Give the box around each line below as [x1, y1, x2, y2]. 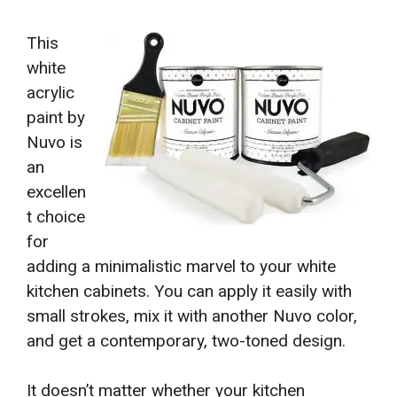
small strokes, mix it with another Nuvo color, [27, 305, 357, 326]
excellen [27, 181, 86, 202]
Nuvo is [27, 131, 82, 152]
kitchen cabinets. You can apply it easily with [27, 280, 352, 301]
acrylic [27, 82, 74, 103]
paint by [27, 106, 85, 128]
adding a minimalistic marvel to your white [27, 255, 336, 276]
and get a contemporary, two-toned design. [27, 330, 346, 351]
